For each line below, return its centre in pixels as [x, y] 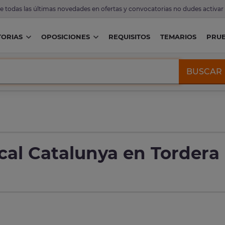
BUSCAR [204, 71]
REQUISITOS [129, 37]
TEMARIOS [178, 37]
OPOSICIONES [65, 37]
